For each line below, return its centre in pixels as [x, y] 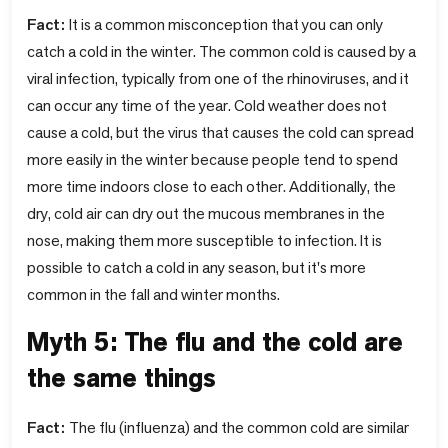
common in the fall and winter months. [153, 294]
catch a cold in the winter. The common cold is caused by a [221, 51]
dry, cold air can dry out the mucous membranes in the [206, 213]
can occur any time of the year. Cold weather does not [207, 105]
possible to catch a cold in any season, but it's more [196, 267]
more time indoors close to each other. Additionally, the [211, 186]
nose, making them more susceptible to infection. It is [204, 240]
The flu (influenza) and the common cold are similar [239, 427]
